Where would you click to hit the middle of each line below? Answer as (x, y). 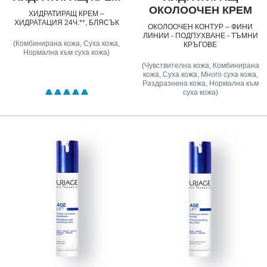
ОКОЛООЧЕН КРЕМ (200, 10)
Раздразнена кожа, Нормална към (200, 83)
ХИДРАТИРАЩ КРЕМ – (67, 13)
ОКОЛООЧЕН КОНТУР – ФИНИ (201, 27)
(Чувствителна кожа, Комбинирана (200, 65)
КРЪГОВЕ (201, 44)
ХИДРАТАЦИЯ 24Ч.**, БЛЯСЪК (66, 22)
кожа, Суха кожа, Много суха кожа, (200, 74)
